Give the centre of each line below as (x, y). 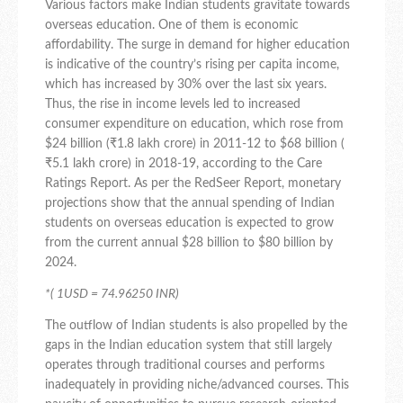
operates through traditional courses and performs (185, 366)
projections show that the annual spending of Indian (190, 204)
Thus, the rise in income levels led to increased (173, 105)
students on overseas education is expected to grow (189, 224)
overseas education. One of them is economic (172, 26)
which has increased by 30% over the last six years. (186, 85)
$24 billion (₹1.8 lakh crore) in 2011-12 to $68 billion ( (195, 144)
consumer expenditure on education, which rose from (194, 125)
